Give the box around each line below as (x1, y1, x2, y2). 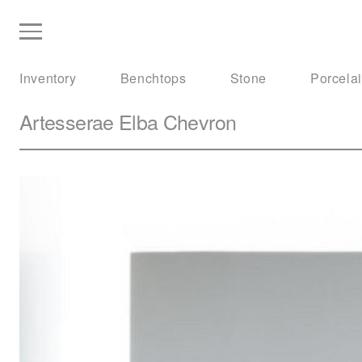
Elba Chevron (113, 107, 237, 137)
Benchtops (120, 68, 187, 87)
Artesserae (19, 107, 114, 137)
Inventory (19, 68, 77, 87)
